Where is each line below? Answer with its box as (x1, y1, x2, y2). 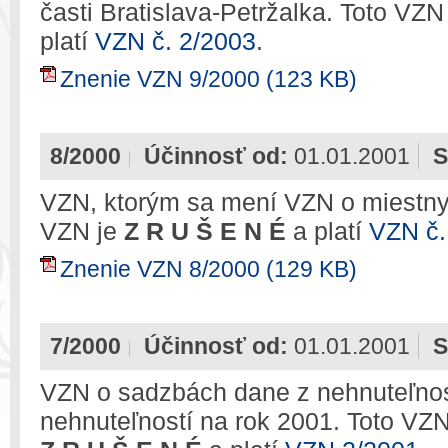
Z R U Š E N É (124, 217, 286, 245)
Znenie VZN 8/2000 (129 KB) (60, 256, 357, 282)
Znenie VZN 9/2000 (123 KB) (60, 66, 357, 92)
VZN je (40, 217, 124, 245)
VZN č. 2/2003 (95, 27, 256, 55)
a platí (286, 217, 369, 245)
